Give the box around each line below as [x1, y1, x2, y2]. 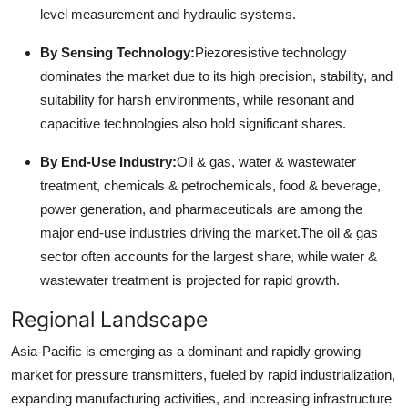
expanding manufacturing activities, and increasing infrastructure [11, 390, 392, 406]
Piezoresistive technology [195, 44, 347, 60]
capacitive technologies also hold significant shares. [40, 115, 346, 131]
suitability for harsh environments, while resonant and [40, 91, 354, 107]
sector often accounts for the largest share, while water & [40, 248, 377, 264]
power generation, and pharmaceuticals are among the [40, 200, 362, 217]
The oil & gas [301, 224, 378, 240]
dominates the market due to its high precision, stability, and [40, 67, 393, 84]
